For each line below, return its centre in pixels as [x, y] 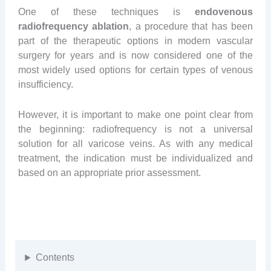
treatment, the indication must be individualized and [135, 158]
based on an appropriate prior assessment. [109, 173]
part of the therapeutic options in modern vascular [135, 41]
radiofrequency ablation [73, 26]
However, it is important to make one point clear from [135, 115]
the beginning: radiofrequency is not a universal [135, 129]
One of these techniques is [106, 12]
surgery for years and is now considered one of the [135, 55]
